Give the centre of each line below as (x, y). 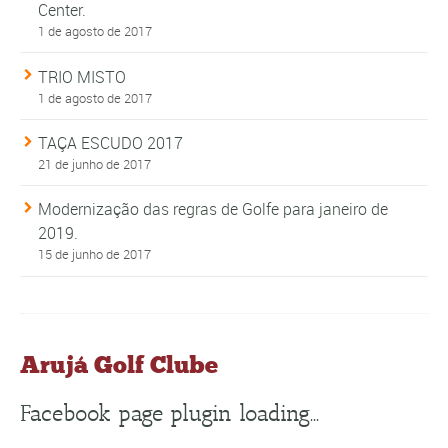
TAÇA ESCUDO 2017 (110, 142)
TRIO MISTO (82, 76)
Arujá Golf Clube (119, 364)
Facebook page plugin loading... (169, 413)
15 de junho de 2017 (94, 255)
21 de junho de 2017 (94, 164)
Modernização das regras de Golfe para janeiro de (213, 209)
